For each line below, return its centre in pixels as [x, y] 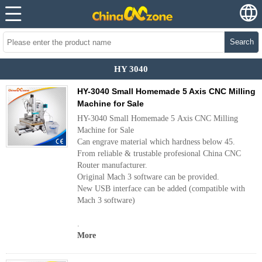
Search [242, 42]
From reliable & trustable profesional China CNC [159, 154]
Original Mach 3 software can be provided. [148, 177]
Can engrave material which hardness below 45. [156, 142]
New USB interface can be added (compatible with [161, 189]
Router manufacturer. [112, 165]
